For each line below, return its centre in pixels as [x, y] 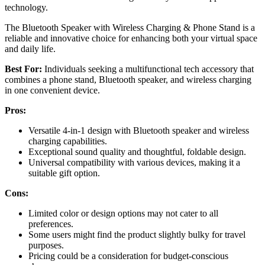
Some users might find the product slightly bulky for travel [137, 234]
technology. [26, 7]
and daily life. [30, 49]
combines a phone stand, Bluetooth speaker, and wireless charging [128, 79]
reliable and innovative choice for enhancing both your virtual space [131, 38]
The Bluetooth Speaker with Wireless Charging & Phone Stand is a [130, 27]
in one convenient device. [52, 90]
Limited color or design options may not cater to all [123, 213]
